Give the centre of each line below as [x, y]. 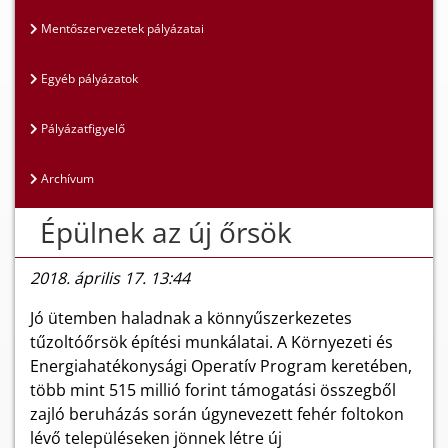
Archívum [66, 178]
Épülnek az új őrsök [166, 232]
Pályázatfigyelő [81, 128]
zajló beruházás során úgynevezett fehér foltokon [217, 414]
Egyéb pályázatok [88, 78]
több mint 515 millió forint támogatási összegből [213, 390]
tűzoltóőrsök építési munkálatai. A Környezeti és [211, 342]
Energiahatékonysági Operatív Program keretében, [221, 366]
